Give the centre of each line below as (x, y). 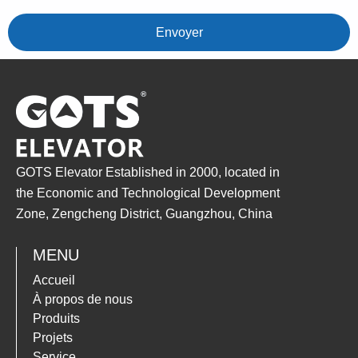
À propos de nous (83, 300)
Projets (53, 338)
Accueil (54, 280)
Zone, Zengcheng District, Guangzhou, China (144, 214)
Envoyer (179, 32)
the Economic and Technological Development (148, 193)
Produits (56, 319)
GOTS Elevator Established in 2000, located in (148, 173)
